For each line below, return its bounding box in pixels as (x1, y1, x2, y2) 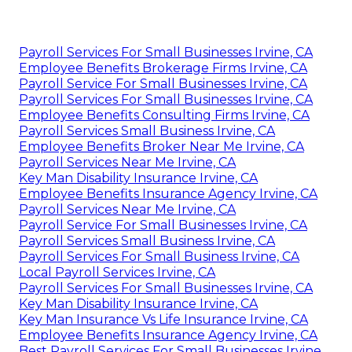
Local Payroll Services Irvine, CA (19, 264, 215, 280)
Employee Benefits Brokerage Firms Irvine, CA (19, 60, 307, 75)
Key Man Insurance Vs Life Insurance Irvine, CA (19, 311, 308, 327)
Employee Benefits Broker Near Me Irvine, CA (19, 138, 304, 154)
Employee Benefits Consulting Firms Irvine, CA (19, 107, 310, 123)
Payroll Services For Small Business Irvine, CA (19, 248, 299, 264)
